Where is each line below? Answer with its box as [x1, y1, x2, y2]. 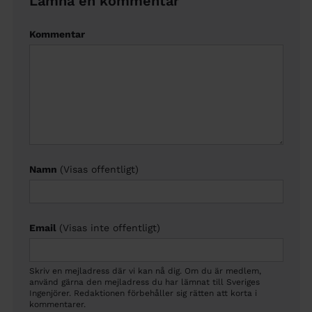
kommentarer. [29, 299, 86, 310]
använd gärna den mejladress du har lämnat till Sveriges [29, 277, 260, 288]
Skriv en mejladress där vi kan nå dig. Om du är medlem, [29, 266, 261, 276]
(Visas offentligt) [59, 164, 139, 175]
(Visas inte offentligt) [58, 222, 160, 234]
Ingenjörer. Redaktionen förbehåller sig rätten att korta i [29, 288, 257, 299]
